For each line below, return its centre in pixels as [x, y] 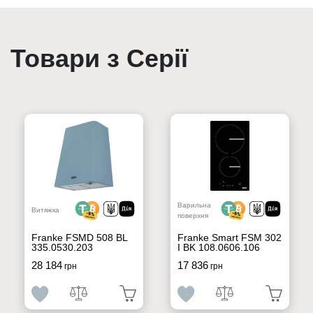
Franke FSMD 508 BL [79, 237]
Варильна [194, 205]
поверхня [192, 215]
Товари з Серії [99, 59]
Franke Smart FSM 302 [229, 237]
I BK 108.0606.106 [218, 247]
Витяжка [45, 210]
